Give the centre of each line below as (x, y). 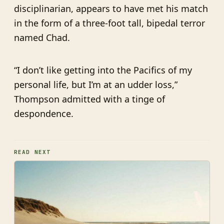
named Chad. (42, 37)
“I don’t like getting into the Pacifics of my (103, 70)
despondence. (44, 113)
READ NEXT (32, 152)
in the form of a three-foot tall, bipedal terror (109, 23)
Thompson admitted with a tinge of (89, 99)
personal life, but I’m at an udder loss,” (96, 84)
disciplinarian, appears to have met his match (111, 8)
